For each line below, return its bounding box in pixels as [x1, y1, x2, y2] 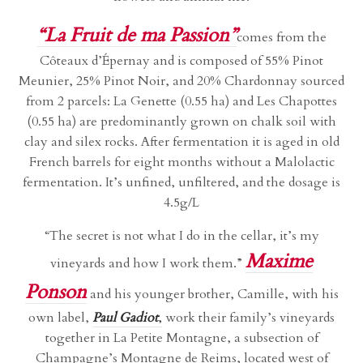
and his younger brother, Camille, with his [86, 285, 339, 304]
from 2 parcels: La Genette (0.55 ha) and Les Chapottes [26, 92, 337, 111]
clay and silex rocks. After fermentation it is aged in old [23, 133, 340, 152]
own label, [28, 309, 92, 327]
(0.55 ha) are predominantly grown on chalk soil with [27, 113, 336, 131]
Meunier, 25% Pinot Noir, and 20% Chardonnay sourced [19, 72, 344, 91]
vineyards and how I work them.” [50, 254, 246, 273]
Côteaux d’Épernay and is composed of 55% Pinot [40, 52, 323, 70]
